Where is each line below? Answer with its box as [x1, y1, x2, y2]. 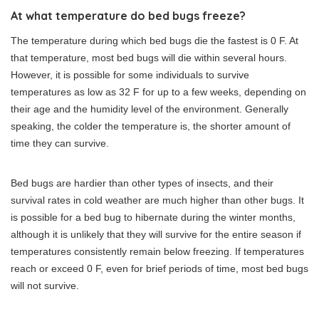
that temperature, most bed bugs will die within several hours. [11, 52, 287, 64]
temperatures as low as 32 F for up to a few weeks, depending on [11, 86, 306, 98]
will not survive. [11, 280, 79, 292]
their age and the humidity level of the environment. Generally [11, 103, 288, 115]
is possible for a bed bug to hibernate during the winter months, [11, 211, 296, 224]
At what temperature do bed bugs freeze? [11, 9, 246, 23]
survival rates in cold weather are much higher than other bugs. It [11, 194, 304, 206]
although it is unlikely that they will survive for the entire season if [11, 229, 301, 241]
